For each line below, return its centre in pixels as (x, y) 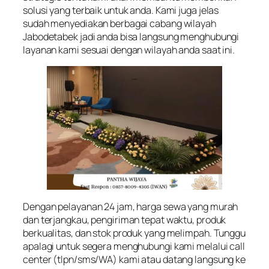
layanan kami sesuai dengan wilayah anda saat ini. (129, 50)
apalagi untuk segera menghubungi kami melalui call (134, 246)
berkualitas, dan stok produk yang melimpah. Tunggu (134, 233)
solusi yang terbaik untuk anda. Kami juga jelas (121, 10)
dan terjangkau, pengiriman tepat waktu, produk (125, 219)
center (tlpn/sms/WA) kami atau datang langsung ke (134, 259)
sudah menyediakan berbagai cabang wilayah (119, 23)
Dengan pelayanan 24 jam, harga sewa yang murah (131, 206)
